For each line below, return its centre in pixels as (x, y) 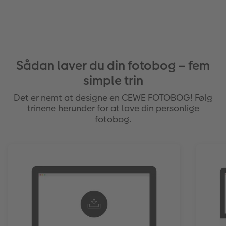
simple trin (113, 80)
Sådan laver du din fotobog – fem (113, 65)
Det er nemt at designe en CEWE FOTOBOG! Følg (113, 97)
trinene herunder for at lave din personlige (113, 108)
